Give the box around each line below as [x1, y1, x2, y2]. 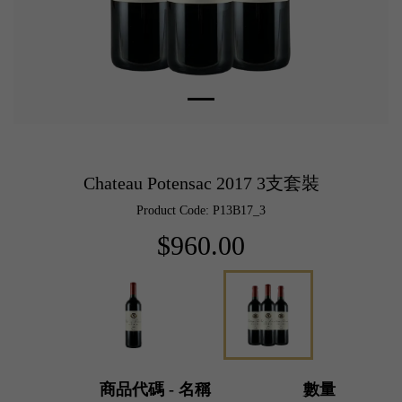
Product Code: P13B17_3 [136, 204, 266, 216]
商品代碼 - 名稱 [99, 381, 211, 398]
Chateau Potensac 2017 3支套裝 [83, 174, 319, 192]
